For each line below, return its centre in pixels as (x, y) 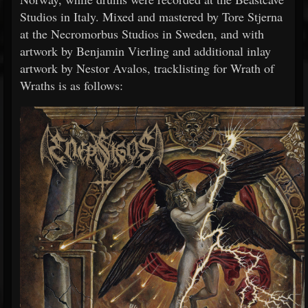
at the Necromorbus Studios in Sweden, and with (142, 34)
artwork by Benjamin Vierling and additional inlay (145, 51)
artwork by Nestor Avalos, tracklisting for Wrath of (147, 68)
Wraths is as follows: (71, 85)
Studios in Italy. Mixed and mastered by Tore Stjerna (151, 16)
